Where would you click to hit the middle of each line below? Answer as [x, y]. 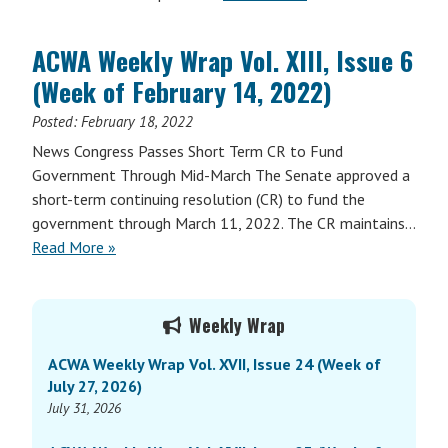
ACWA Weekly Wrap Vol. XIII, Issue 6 [222, 60]
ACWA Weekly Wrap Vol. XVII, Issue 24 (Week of [214, 364]
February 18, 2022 [137, 121]
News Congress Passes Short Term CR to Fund [187, 151]
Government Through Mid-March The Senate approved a [221, 175]
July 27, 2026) [95, 386]
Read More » [74, 247]
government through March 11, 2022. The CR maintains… [223, 223]
